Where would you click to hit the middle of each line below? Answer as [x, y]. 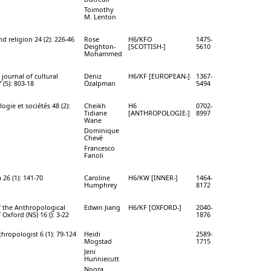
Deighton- [100, 46]
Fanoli [94, 155]
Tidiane [96, 113]
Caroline [97, 177]
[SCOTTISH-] [147, 46]
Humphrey [101, 184]
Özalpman [100, 83]
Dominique [102, 130]
